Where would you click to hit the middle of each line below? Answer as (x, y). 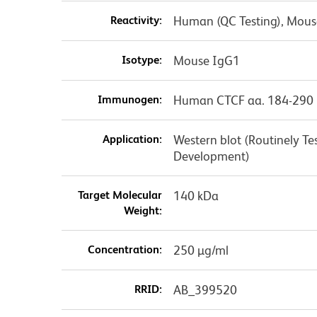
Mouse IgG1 (206, 60)
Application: (132, 139)
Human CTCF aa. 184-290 (243, 100)
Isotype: (142, 59)
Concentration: (125, 249)
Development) (211, 156)
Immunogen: (129, 99)
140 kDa (196, 195)
